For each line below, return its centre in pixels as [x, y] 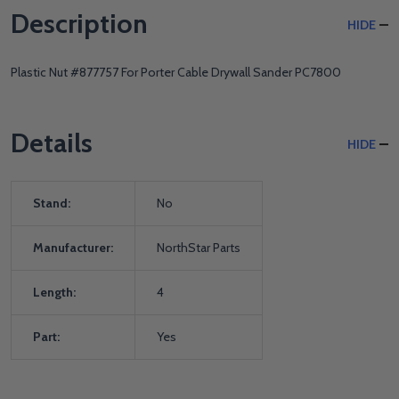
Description [79, 23]
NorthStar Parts [199, 247]
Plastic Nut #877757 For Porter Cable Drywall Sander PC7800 [176, 72]
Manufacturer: [73, 247]
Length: [54, 292]
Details [52, 142]
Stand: [52, 203]
